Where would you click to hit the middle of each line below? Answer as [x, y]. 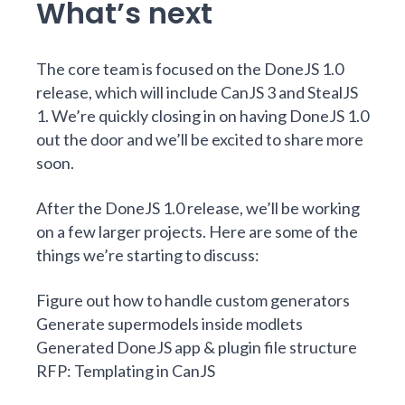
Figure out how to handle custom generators [193, 300]
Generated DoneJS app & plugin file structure [197, 347]
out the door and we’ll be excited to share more [200, 139]
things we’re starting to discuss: [148, 254]
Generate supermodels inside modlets [170, 323]
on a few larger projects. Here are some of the [197, 231]
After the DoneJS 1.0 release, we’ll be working [198, 207]
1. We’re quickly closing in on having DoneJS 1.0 [202, 115]
